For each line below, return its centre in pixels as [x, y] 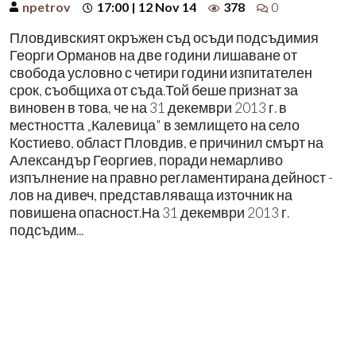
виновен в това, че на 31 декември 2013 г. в [148, 107]
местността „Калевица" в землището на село [155, 125]
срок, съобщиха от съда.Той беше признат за [154, 90]
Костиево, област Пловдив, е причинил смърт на [166, 142]
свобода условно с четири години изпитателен [161, 72]
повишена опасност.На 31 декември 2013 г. [149, 212]
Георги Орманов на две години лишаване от [153, 55]
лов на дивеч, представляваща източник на [151, 195]
